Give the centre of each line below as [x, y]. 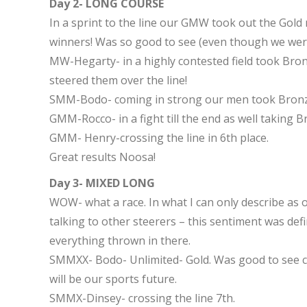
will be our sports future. [113, 279]
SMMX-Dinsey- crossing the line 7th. [142, 298]
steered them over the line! [118, 80]
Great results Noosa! [102, 157]
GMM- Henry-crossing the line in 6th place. [159, 138]
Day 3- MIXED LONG [102, 183]
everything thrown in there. [120, 241]
